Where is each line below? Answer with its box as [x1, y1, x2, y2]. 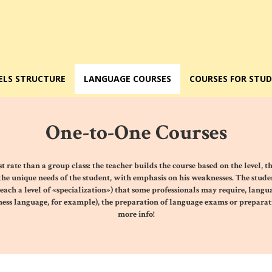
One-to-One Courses [45, 119, 227, 146]
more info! [117, 209, 155, 220]
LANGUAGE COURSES [84, 73, 171, 84]
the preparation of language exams [101, 197, 228, 208]
